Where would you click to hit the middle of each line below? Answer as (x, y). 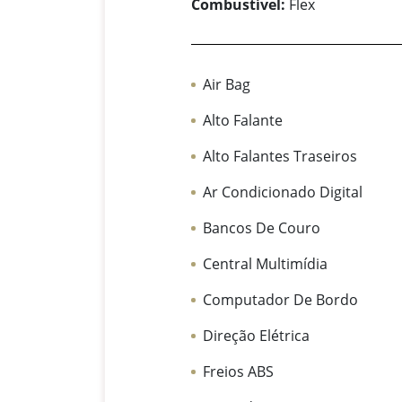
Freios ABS (239, 372)
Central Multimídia (266, 264)
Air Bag (227, 85)
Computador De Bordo (281, 300)
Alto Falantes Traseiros (280, 157)
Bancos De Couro (262, 228)
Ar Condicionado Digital (283, 192)
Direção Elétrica (257, 336)
